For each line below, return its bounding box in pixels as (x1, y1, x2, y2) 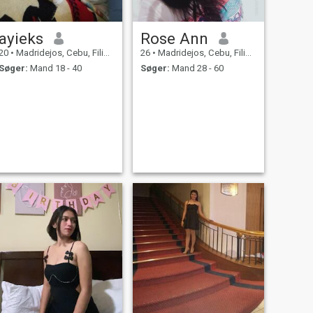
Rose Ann (140, 29, 208, 48)
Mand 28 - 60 (169, 63, 224, 74)
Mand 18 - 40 (27, 63, 82, 74)
